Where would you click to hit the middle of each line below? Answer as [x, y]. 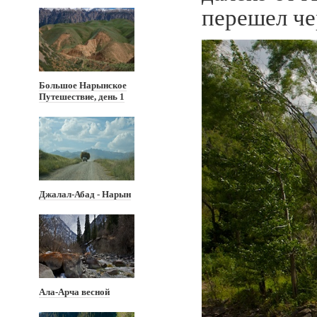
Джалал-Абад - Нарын [85, 194]
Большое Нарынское [83, 85]
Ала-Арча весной [74, 292]
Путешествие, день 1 [82, 97]
